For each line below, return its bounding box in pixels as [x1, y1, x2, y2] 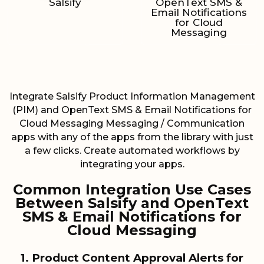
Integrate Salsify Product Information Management [9, 91, 255, 103]
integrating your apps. [80, 159, 184, 170]
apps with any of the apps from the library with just [11, 131, 253, 143]
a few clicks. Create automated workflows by [24, 145, 240, 157]
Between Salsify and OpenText [15, 194, 249, 212]
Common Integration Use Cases [13, 181, 251, 199]
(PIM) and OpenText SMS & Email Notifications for [12, 104, 252, 116]
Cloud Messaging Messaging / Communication [19, 118, 245, 130]
